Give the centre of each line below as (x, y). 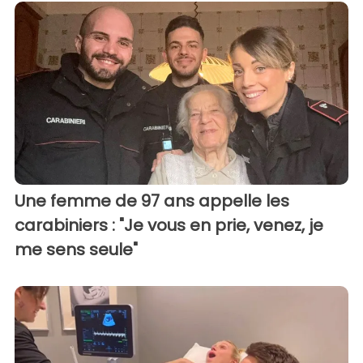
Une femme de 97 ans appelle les (152, 201)
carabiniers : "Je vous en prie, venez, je (169, 226)
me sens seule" (76, 250)
